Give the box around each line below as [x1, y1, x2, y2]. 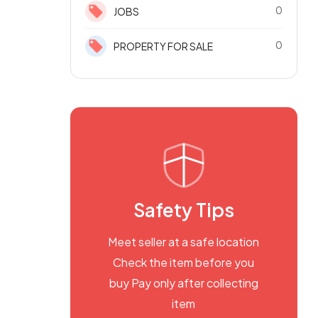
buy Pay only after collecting [109, 275, 258, 290]
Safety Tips [133, 198, 234, 221]
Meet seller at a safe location [108, 234, 260, 249]
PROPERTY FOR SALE [113, 40, 213, 53]
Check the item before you [113, 255, 255, 270]
